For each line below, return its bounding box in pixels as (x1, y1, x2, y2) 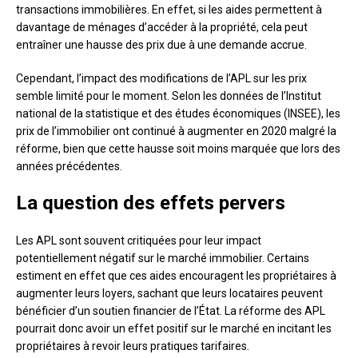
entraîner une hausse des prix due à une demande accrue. (16, 38, 307, 52)
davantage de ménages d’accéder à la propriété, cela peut (16, 21, 308, 34)
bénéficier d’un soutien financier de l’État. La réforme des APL (16, 304, 325, 318)
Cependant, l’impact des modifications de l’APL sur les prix (16, 72, 307, 86)
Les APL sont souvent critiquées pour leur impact (16, 234, 261, 248)
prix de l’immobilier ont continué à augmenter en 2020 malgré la (16, 125, 336, 138)
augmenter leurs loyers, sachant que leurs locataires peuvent (16, 287, 323, 300)
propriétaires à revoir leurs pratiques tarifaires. (16, 340, 249, 353)
